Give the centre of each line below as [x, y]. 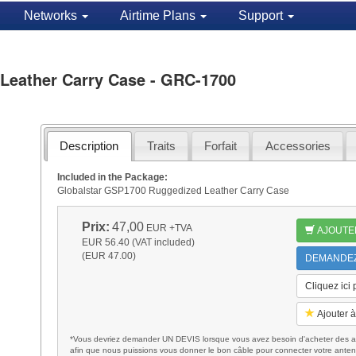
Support [262, 15]
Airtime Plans [159, 15]
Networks [52, 15]
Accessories [298, 146]
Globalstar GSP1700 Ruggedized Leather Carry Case [173, 190]
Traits [162, 146]
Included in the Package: [112, 177]
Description [89, 146]
